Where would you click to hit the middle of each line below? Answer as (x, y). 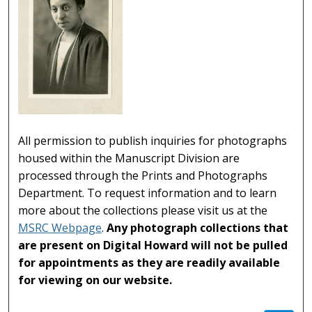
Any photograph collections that (198, 227)
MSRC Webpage (60, 227)
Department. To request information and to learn (148, 193)
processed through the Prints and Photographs (143, 175)
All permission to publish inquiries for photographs (153, 140)
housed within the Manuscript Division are (129, 158)
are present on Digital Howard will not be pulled (153, 245)
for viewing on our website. (95, 280)
